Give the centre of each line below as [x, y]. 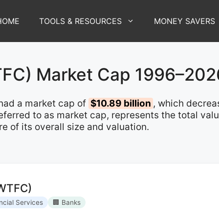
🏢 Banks [67, 202]
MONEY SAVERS [185, 21]
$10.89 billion [121, 103]
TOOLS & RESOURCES [80, 21]
